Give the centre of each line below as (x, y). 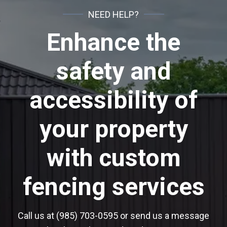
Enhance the (113, 43)
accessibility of (113, 100)
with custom (113, 158)
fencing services (113, 187)
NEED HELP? (113, 14)
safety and (113, 71)
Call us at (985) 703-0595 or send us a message (113, 215)
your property (113, 129)
